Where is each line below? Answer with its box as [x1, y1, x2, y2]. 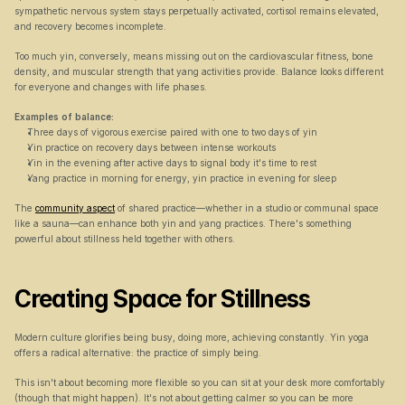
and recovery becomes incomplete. [14, 21, 166, 32]
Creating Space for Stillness [14, 285, 310, 313]
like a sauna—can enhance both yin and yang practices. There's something [14, 218, 352, 229]
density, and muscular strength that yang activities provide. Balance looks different [14, 66, 383, 77]
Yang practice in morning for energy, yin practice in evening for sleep [27, 173, 336, 184]
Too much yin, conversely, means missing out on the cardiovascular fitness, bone [14, 51, 373, 61]
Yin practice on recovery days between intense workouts [27, 142, 276, 153]
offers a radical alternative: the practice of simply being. [14, 347, 261, 358]
